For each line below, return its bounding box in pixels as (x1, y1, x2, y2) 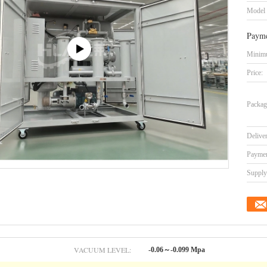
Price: (247, 69, 263, 77)
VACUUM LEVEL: (74, 245, 131, 254)
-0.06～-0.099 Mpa (148, 246, 205, 254)
